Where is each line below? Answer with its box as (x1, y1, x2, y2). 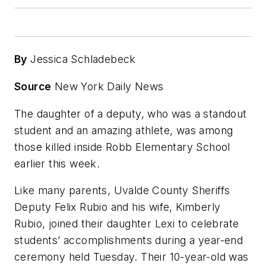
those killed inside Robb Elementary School (14, 140, 230, 153)
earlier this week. (14, 157, 100, 170)
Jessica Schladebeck (27, 53, 136, 66)
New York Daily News (51, 80, 164, 93)
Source (14, 80, 52, 93)
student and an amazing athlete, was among (14, 123, 233, 137)
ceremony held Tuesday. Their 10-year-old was (14, 251, 249, 264)
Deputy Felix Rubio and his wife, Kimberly (14, 201, 221, 214)
